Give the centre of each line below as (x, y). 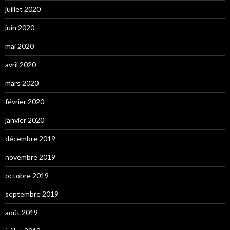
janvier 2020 (25, 120)
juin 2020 (20, 27)
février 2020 (25, 101)
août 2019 (22, 212)
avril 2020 (21, 64)
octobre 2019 (27, 175)
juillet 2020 (23, 9)
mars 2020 (22, 83)
